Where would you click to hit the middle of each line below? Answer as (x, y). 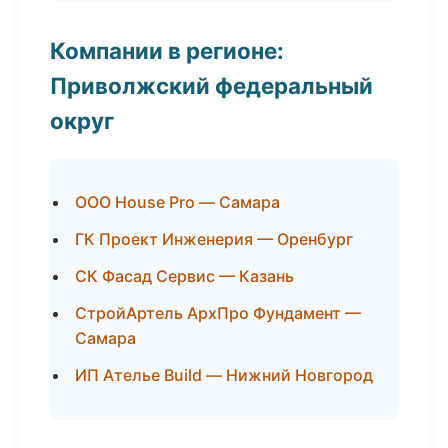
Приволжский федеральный (211, 85)
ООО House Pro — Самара (177, 202)
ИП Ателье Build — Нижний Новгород (224, 375)
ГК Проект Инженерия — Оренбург (214, 239)
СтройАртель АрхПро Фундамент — (218, 313)
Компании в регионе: (167, 50)
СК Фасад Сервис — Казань (184, 276)
